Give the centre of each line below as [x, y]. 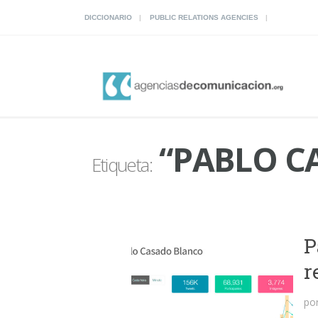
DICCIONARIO [108, 17]
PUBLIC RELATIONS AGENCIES [204, 17]
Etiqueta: [122, 164]
